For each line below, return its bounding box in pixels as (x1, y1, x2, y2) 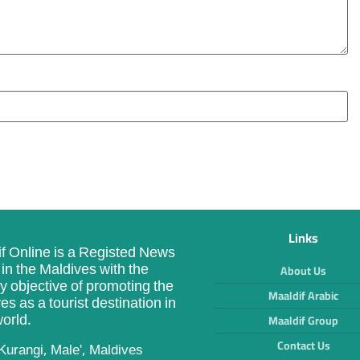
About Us (280, 260, 327, 281)
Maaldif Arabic (268, 284, 339, 306)
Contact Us (276, 334, 330, 356)
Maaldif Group (268, 309, 339, 331)
